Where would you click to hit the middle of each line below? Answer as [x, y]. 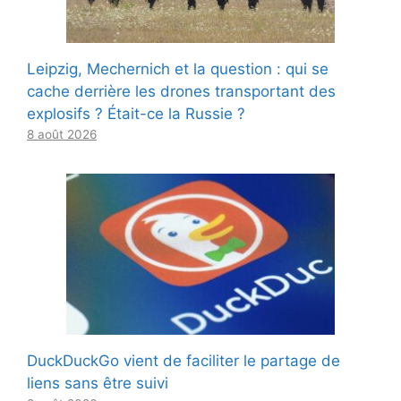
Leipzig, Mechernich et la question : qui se [178, 68]
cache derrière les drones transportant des [181, 91]
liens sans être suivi [98, 383]
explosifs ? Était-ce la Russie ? [136, 113]
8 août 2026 [62, 134]
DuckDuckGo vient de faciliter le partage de [183, 360]
